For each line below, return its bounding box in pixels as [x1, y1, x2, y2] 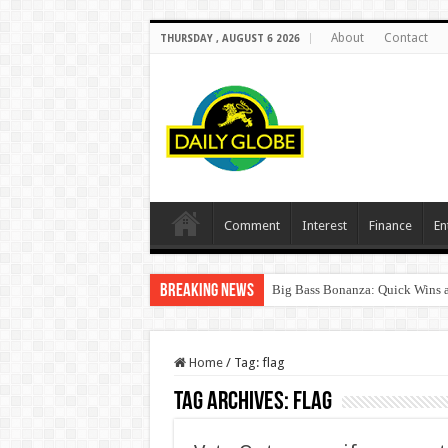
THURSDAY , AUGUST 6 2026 [159, 33, 300, 44]
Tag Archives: [173, 389, 293, 416]
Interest [301, 218, 347, 233]
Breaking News [159, 282, 254, 301]
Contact [383, 31, 428, 45]
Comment [223, 218, 280, 233]
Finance [368, 218, 412, 233]
